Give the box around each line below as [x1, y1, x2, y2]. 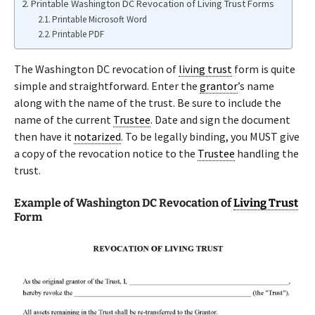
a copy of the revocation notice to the [14, 146, 198, 160]
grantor [200, 79, 238, 93]
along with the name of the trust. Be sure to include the [14, 96, 281, 110]
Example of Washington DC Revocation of [14, 196, 233, 210]
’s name [238, 79, 274, 93]
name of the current [14, 112, 113, 127]
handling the [235, 146, 299, 160]
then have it [14, 129, 74, 143]
